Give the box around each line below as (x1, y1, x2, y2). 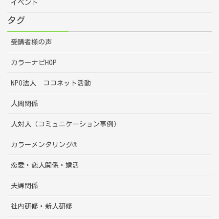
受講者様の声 (11, 38, 52, 45)
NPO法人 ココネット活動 (11, 79, 91, 87)
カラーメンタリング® (11, 141, 77, 148)
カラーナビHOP (11, 59, 57, 66)
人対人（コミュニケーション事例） (11, 120, 120, 128)
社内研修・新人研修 (11, 202, 72, 210)
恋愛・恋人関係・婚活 (11, 161, 79, 169)
